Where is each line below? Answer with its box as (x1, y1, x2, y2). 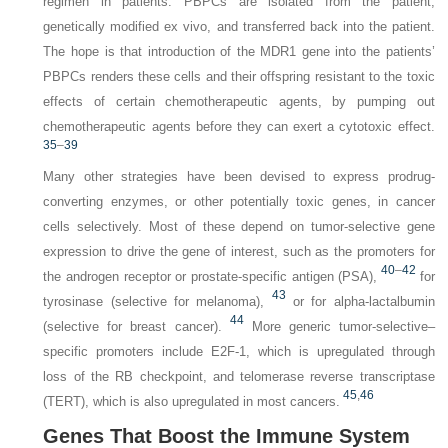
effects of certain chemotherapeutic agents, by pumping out (43, 93, 435, 109)
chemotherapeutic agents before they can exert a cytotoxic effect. (43, 118, 435, 134)
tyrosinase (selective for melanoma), (43, 293, 265, 309)
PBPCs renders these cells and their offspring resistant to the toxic (43, 68, 435, 84)
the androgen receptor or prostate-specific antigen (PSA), (43, 268, 378, 284)
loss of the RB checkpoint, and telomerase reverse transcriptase (43, 368, 435, 384)
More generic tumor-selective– (251, 318, 435, 334)
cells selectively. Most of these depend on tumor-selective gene (43, 218, 435, 234)
